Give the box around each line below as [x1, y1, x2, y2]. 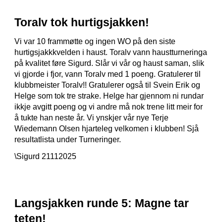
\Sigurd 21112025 [14, 152, 77, 161]
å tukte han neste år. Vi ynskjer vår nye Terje [14, 113, 169, 122]
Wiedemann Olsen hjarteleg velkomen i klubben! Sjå [14, 124, 199, 133]
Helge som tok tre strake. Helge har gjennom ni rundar [14, 92, 204, 100]
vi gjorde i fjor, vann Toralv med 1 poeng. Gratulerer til [14, 70, 201, 78]
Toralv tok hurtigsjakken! [14, 16, 150, 29]
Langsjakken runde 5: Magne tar [14, 197, 189, 210]
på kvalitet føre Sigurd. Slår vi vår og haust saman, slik [14, 59, 205, 67]
